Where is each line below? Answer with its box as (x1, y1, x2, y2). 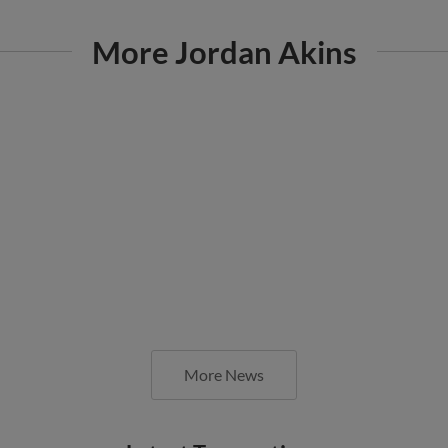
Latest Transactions (126, 418, 322, 446)
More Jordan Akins (91, 10, 357, 49)
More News (184, 343, 264, 363)
